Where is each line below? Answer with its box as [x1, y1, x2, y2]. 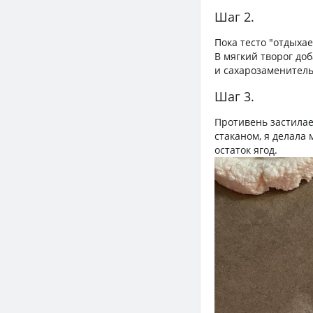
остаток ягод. [214, 143, 277, 157]
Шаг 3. [214, 88, 254, 105]
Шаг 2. [214, 8, 254, 26]
